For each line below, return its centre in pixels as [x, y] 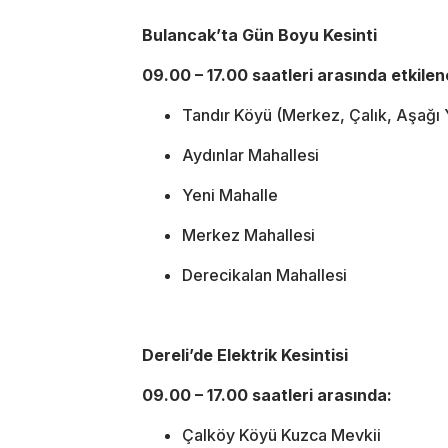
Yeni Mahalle [230, 194]
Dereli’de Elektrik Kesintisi [245, 354]
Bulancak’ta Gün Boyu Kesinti [259, 34]
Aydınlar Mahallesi [250, 154]
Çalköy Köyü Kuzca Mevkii [281, 434]
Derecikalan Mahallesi [264, 274]
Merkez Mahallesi [248, 234]
